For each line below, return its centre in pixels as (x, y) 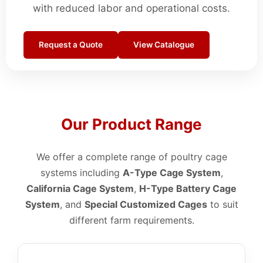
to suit (222, 204)
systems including (81, 172)
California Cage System (80, 188)
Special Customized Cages (146, 204)
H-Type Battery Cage (188, 188)
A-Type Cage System (171, 172)
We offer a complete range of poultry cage (131, 156)
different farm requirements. (131, 220)
